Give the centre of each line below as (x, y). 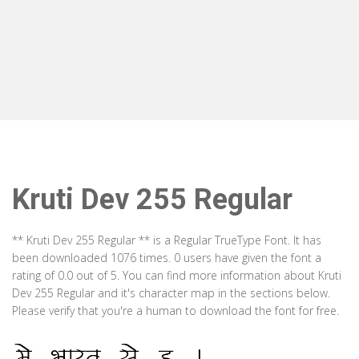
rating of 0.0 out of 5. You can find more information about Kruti (177, 275)
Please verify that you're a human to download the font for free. (175, 311)
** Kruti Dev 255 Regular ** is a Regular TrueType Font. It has (167, 240)
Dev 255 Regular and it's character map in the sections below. (171, 293)
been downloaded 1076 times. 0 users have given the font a (167, 258)
